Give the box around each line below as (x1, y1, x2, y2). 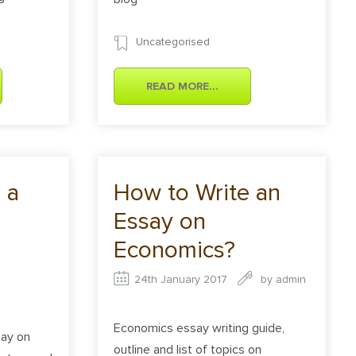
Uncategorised (136, 35, 211, 49)
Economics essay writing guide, (114, 320, 285, 337)
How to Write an (114, 178, 281, 208)
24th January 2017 (134, 273, 228, 287)
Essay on (114, 207, 207, 237)
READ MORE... (146, 79, 219, 94)
